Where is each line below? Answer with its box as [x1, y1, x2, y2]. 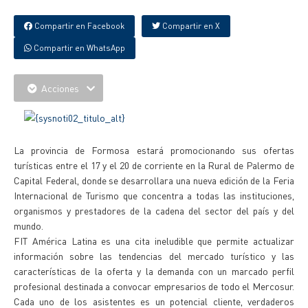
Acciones [37, 82, 83, 94]
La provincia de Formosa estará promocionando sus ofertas [14, 144, 294, 156]
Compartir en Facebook [32, 21, 124, 31]
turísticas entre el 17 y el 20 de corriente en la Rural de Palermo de [14, 159, 294, 171]
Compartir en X [160, 21, 220, 31]
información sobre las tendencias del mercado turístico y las [14, 250, 294, 262]
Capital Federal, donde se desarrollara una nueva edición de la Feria [14, 174, 294, 186]
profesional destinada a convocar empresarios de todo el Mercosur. [14, 280, 294, 292]
